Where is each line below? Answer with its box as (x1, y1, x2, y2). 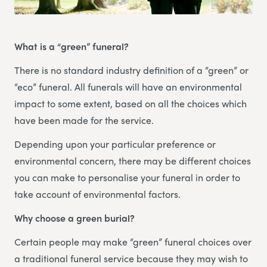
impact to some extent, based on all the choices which (14, 96, 247, 110)
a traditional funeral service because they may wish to (14, 251, 248, 265)
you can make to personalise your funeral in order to (14, 170, 240, 184)
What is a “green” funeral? (14, 39, 129, 53)
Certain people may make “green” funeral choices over (14, 234, 252, 249)
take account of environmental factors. (14, 187, 181, 201)
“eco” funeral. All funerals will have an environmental (14, 79, 242, 94)
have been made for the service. (14, 113, 154, 127)
